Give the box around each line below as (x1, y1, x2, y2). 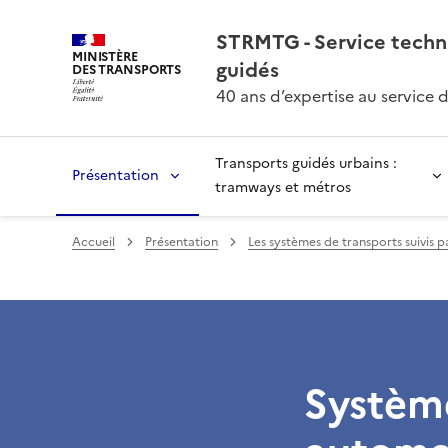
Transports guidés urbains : (215, 153, 397, 174)
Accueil (72, 233, 115, 251)
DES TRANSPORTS (72, 59, 182, 79)
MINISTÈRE (72, 46, 138, 66)
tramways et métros (215, 177, 351, 198)
